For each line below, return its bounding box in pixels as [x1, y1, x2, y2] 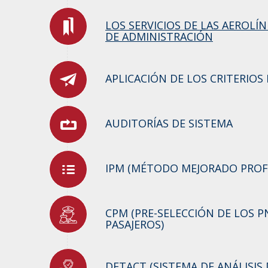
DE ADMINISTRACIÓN [105, 29, 213, 44]
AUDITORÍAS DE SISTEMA [105, 116, 233, 131]
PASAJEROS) [105, 217, 164, 232]
